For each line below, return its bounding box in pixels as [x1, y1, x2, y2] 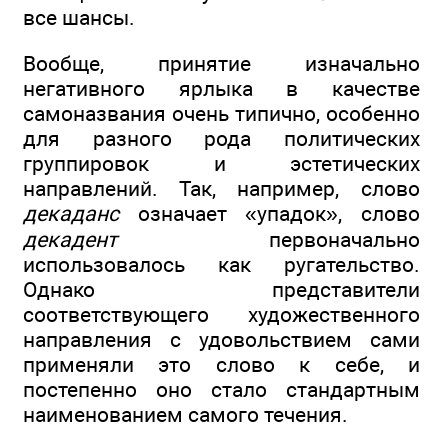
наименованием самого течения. [23, 402, 348, 428]
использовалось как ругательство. [23, 252, 420, 278]
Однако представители [23, 277, 420, 303]
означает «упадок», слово [119, 201, 420, 227]
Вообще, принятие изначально [23, 51, 420, 77]
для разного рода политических [23, 126, 420, 152]
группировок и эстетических [23, 151, 420, 177]
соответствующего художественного [23, 302, 420, 328]
